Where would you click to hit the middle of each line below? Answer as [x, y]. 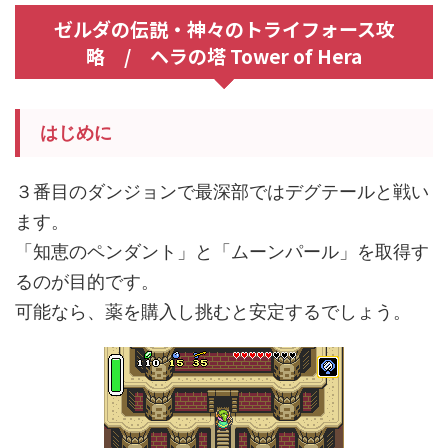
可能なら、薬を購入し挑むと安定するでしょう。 [213, 311]
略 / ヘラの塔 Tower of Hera [224, 55]
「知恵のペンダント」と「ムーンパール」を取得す [222, 251]
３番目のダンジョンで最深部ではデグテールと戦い [222, 191]
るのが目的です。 [87, 281]
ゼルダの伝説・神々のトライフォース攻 [224, 28]
